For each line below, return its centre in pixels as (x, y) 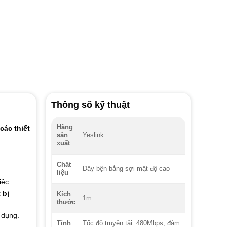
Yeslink (93, 136)
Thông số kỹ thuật (90, 105)
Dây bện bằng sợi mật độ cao (126, 169)
